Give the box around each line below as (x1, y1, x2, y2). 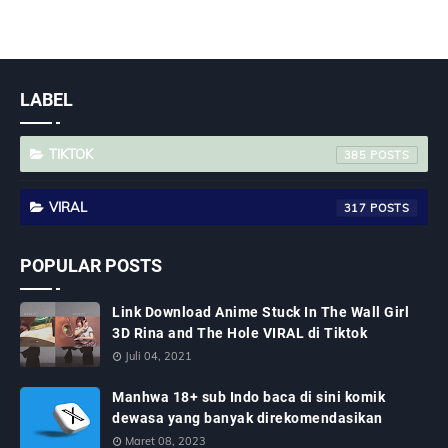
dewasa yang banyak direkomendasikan (112, 410, 383, 427)
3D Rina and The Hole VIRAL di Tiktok (112, 325, 367, 342)
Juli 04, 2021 (125, 349, 192, 364)
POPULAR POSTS (20, 255, 162, 277)
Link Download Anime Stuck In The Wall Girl (112, 304, 409, 321)
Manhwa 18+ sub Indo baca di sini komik (112, 389, 385, 406)
